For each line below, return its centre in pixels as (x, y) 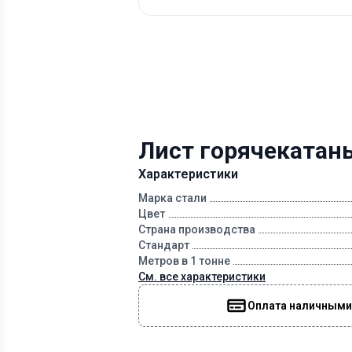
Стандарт (164, 245)
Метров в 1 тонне (184, 261)
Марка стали (172, 198)
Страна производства (197, 229)
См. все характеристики (202, 277)
